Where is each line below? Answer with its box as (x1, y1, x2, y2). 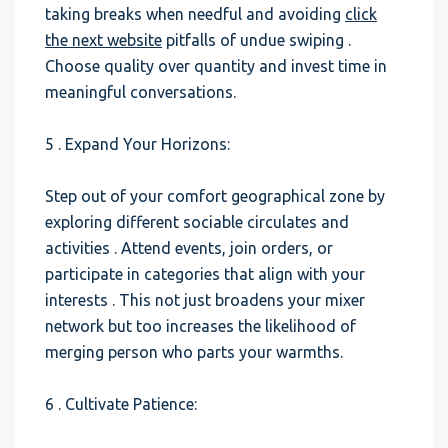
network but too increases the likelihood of (45, 317, 356, 335)
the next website (45, 31, 162, 49)
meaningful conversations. (45, 83, 236, 101)
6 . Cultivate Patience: (45, 395, 197, 413)
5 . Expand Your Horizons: (45, 135, 230, 153)
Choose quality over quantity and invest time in (45, 57, 387, 75)
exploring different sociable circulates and (45, 213, 349, 231)
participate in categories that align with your (45, 265, 365, 283)
